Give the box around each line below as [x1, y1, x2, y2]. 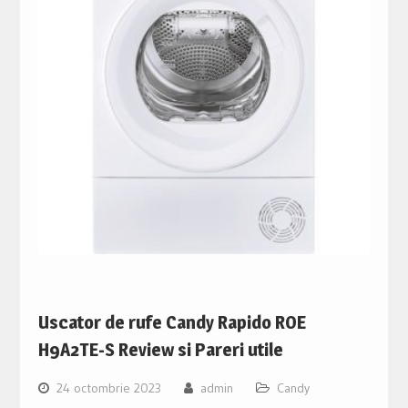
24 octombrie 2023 [56, 379, 161, 396]
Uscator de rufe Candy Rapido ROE [37, 311, 306, 333]
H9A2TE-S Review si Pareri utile [37, 338, 283, 361]
